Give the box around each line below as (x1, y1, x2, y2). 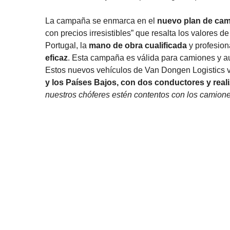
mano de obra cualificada (89, 41, 187, 50)
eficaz (45, 53, 68, 62)
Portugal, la (45, 41, 89, 50)
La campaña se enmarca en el (45, 16, 157, 25)
